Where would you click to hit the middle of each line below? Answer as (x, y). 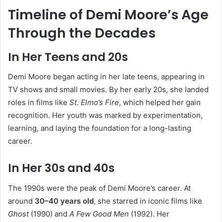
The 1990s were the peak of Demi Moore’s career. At (99, 188)
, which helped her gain (160, 102)
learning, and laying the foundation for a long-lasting (100, 128)
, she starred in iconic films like (148, 201)
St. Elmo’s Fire (94, 102)
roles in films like (39, 102)
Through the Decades (82, 33)
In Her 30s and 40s (61, 168)
